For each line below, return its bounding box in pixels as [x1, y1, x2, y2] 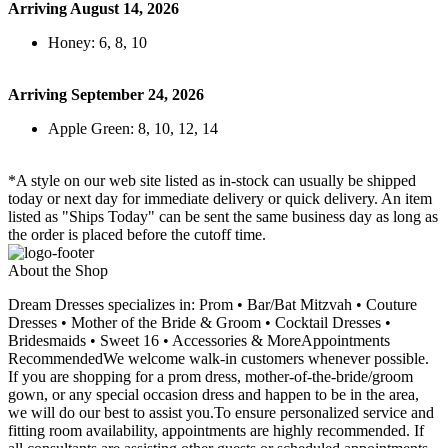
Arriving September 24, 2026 [8, 86, 204, 104]
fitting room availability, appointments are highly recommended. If [8, 422, 424, 440]
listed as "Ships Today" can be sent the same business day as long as [8, 208, 438, 226]
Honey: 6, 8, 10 [48, 34, 147, 52]
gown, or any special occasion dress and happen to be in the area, [8, 386, 419, 404]
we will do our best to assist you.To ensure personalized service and [8, 404, 434, 422]
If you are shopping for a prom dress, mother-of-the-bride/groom [8, 368, 413, 386]
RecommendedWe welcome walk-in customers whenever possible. [8, 350, 429, 368]
